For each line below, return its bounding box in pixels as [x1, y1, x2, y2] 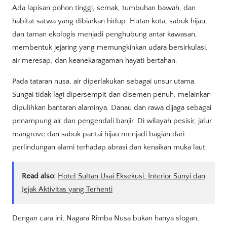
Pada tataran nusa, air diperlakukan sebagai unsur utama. [12, 77, 196, 86]
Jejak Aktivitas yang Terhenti [22, 185, 112, 194]
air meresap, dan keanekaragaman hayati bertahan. [12, 56, 177, 65]
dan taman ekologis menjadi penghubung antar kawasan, [12, 29, 197, 39]
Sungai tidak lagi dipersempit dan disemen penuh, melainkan [12, 90, 211, 99]
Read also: [22, 172, 56, 181]
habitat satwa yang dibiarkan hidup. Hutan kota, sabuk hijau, [12, 16, 207, 25]
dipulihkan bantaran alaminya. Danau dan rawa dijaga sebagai [12, 103, 211, 112]
